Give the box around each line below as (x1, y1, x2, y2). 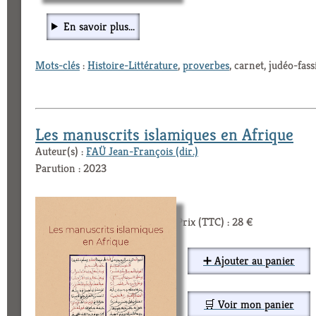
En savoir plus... (63, 18, 135, 34)
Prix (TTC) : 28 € (176, 214, 253, 229)
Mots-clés (35, 57, 80, 73)
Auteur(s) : (35, 143, 86, 159)
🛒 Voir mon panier (204, 296, 294, 312)
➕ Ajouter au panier (203, 253, 295, 268)
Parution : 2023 (35, 160, 107, 176)
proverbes (183, 57, 229, 73)
